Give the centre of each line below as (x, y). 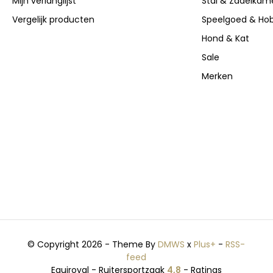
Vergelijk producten (54, 20)
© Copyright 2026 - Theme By (93, 245)
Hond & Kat (225, 39)
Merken (217, 76)
